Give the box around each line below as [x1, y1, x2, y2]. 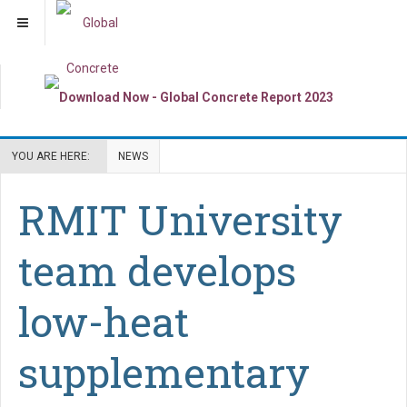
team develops [18, 243, 296, 297]
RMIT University [18, 192, 342, 246]
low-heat [18, 293, 189, 348]
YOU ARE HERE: [12, 149, 95, 163]
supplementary [18, 344, 310, 399]
